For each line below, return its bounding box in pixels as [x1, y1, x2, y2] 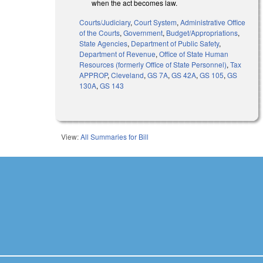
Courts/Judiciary [79, 17, 131, 28]
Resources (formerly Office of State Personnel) [79, 59, 227, 70]
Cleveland [111, 70, 144, 80]
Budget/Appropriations [166, 28, 238, 38]
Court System [134, 17, 177, 28]
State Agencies [79, 38, 128, 49]
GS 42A [171, 70, 197, 80]
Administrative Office [180, 17, 246, 28]
